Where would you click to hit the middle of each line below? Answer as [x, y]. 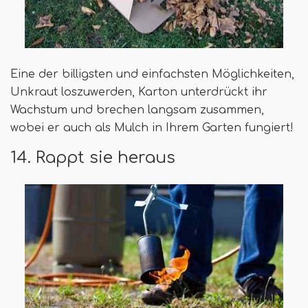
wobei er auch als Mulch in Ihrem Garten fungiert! [152, 128]
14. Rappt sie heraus [93, 158]
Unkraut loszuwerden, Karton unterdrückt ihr [139, 92]
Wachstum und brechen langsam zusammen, [137, 110]
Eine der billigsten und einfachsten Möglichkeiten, [152, 75]
